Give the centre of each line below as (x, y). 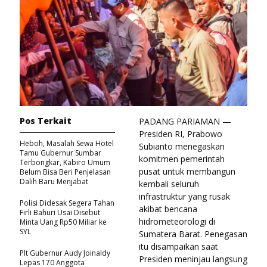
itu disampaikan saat (178, 247)
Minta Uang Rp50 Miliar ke (63, 222)
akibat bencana (168, 209)
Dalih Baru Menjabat (54, 182)
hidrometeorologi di (177, 222)
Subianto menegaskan (182, 147)
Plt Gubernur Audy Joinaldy (65, 253)
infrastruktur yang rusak (184, 197)
